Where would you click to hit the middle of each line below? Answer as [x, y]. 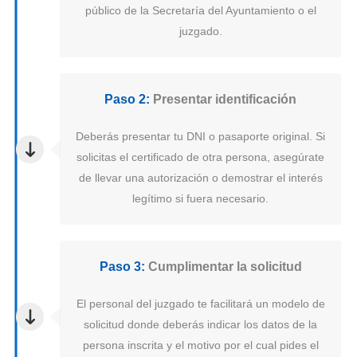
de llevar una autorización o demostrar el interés [200, 178]
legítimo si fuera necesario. [200, 199]
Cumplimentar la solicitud [223, 267]
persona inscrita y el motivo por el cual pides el [200, 345]
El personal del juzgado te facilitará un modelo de [200, 304]
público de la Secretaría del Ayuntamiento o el [200, 11]
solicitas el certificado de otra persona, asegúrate [200, 157]
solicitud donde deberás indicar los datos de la [200, 325]
